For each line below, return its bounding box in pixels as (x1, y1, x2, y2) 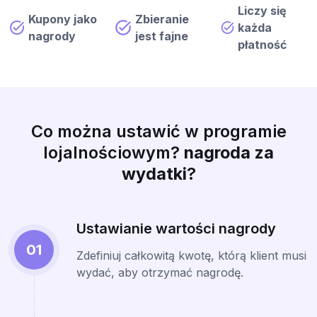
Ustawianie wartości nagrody (76, 220, 276, 237)
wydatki (121, 163, 187, 184)
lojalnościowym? (43, 142, 184, 163)
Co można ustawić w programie (30, 121, 287, 142)
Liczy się (238, 4, 287, 18)
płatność (238, 38, 287, 52)
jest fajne (135, 29, 189, 43)
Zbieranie (135, 12, 190, 26)
